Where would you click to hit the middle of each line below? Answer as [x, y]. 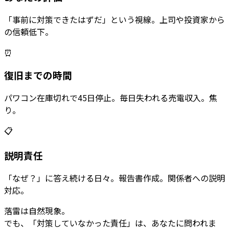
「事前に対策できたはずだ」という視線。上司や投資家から [114, 20]
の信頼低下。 [29, 32]
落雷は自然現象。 [37, 211]
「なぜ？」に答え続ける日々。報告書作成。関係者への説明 [114, 178]
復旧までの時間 [38, 75]
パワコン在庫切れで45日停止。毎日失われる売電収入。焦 [111, 97]
